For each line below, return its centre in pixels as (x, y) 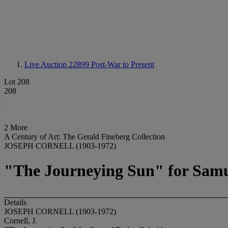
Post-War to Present (123, 64)
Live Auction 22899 (58, 64)
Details (15, 202)
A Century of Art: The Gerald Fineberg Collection (84, 137)
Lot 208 (17, 82)
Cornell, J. (21, 220)
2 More (16, 127)
